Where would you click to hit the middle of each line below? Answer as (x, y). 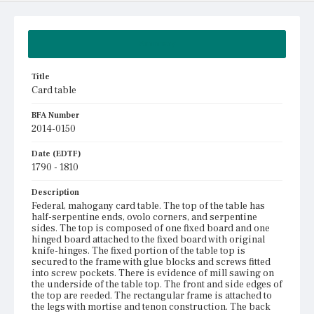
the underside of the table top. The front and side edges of (157, 284)
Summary (157, 43)
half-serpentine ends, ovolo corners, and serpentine (144, 217)
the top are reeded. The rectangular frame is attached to (152, 295)
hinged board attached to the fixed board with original (148, 239)
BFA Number (56, 115)
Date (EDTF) (56, 153)
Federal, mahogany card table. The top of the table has (148, 206)
